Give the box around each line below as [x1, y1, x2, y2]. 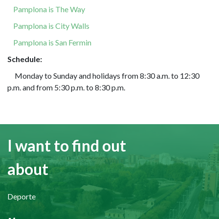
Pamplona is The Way [13, 4, 85, 14]
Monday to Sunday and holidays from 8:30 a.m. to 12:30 [7, 71, 199, 81]
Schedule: [7, 54, 42, 64]
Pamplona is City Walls [13, 21, 89, 31]
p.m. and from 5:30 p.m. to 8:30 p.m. [7, 83, 125, 92]
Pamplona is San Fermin [13, 38, 91, 47]
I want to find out [7, 136, 126, 155]
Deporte [7, 192, 36, 201]
